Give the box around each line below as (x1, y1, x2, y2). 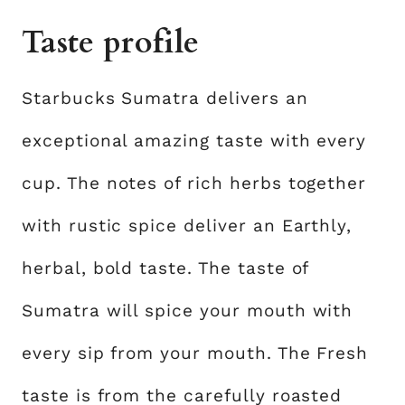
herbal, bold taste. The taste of (22, 258, 309, 278)
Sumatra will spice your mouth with (22, 300, 353, 321)
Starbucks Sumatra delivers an (22, 88, 308, 108)
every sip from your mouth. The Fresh (22, 343, 369, 363)
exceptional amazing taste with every (22, 130, 367, 151)
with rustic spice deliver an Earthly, (22, 215, 353, 236)
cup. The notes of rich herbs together (22, 173, 367, 193)
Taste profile (22, 22, 200, 63)
